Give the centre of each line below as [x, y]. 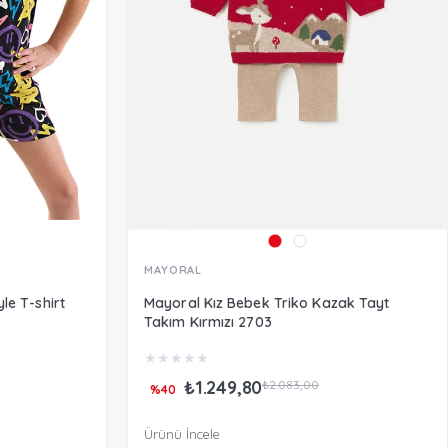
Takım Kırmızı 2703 [208, 322]
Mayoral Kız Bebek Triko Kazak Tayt [267, 303]
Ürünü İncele [182, 434]
